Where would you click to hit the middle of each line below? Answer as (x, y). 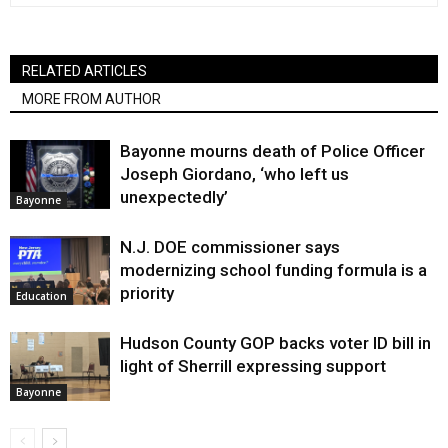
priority (147, 292)
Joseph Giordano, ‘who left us (234, 173)
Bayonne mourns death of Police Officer (272, 150)
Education (41, 295)
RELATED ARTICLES (84, 70)
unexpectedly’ (174, 196)
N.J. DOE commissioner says (230, 246)
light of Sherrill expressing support (253, 365)
